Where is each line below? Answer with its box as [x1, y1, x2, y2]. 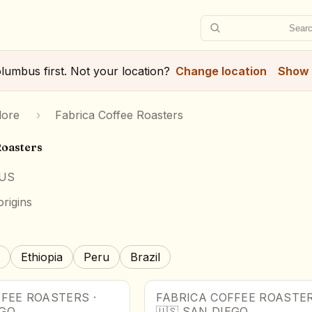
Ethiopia [21, 249, 63, 264]
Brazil [130, 249, 160, 264]
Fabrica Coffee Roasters [55, 108, 183, 122]
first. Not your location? [40, 63, 170, 78]
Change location [175, 63, 267, 78]
